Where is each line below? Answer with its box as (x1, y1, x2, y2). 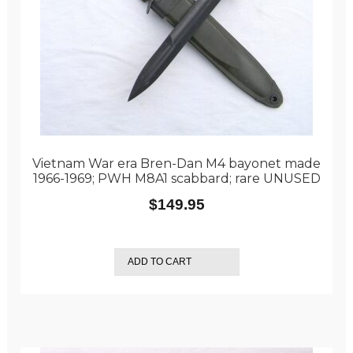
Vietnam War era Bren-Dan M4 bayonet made (32, 155, 321, 171)
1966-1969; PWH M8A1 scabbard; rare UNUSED (32, 170, 321, 186)
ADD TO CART (127, 256, 191, 268)
